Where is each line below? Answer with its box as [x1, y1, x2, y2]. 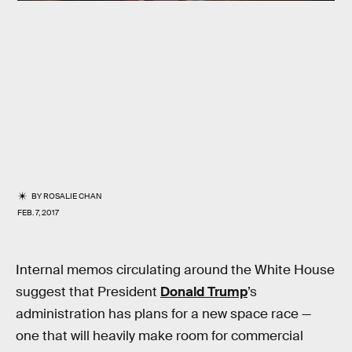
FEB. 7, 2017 [17, 207, 59, 218]
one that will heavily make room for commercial [16, 328, 303, 344]
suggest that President [16, 284, 160, 300]
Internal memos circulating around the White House [16, 262, 335, 278]
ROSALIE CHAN [43, 191, 103, 201]
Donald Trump [160, 284, 247, 300]
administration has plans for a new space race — [16, 306, 311, 322]
